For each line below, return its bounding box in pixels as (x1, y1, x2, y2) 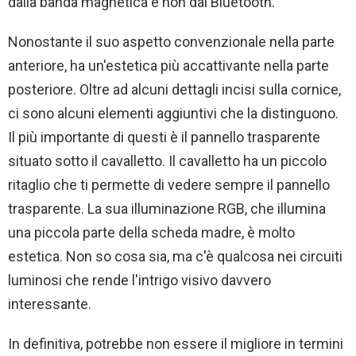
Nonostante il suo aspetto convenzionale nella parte (8, 33, 335, 51)
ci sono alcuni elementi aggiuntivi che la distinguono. (8, 105, 339, 122)
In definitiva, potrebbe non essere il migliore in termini (8, 335, 343, 353)
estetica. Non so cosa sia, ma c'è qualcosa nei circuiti (8, 248, 342, 265)
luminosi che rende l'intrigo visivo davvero (8, 272, 271, 289)
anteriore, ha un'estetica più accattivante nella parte (8, 57, 329, 75)
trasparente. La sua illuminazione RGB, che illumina (8, 200, 326, 218)
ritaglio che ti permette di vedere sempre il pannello (8, 176, 330, 194)
